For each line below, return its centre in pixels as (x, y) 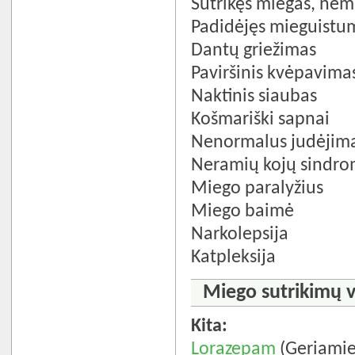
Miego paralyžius (258, 188)
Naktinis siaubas (254, 96)
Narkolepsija (240, 234)
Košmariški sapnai (261, 119)
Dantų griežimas (254, 50)
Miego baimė (243, 211)
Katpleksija (234, 257)
